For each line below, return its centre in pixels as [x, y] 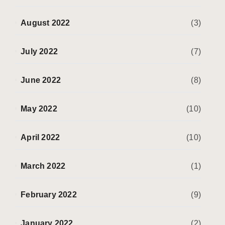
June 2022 [41, 80]
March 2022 [43, 166]
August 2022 [45, 23]
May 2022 [39, 109]
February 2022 [49, 195]
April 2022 [40, 137]
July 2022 [39, 51]
